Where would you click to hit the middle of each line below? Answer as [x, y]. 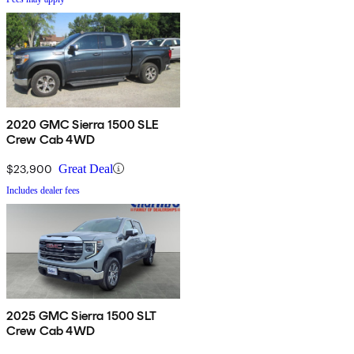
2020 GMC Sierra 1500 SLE [83, 124]
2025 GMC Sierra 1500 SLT [81, 315]
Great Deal [86, 168]
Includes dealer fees [43, 190]
